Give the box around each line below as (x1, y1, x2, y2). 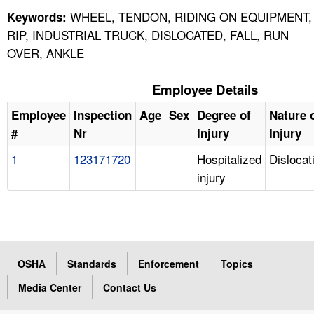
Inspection (74, 106, 132, 123)
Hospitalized (197, 149, 261, 168)
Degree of (197, 106, 251, 123)
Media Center (18, 280, 81, 294)
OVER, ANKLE (7, 43, 84, 62)
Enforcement (138, 256, 199, 271)
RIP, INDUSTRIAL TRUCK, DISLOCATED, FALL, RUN (7, 25, 289, 43)
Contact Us (103, 280, 156, 294)
